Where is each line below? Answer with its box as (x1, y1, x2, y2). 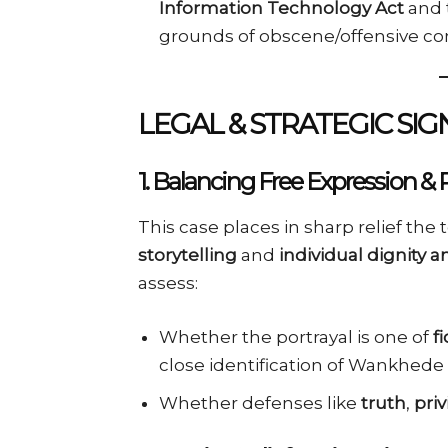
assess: (138, 272, 198, 293)
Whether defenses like (159, 392, 361, 413)
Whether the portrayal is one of (159, 326, 433, 347)
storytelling (138, 244, 237, 265)
